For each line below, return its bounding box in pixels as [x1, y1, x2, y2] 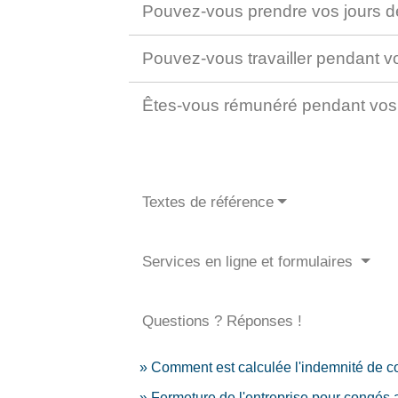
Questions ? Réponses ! [142, 313, 303, 330]
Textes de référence [142, 194, 275, 211]
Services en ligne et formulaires [142, 253, 358, 271]
